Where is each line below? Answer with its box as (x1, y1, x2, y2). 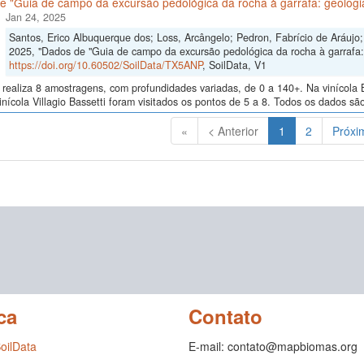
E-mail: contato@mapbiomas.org (188, 338, 357, 355)
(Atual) (284, 122, 318, 139)
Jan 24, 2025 (5, 10, 66, 25)
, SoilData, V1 (201, 58, 266, 73)
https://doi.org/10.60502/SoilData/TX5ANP (8, 58, 202, 73)
